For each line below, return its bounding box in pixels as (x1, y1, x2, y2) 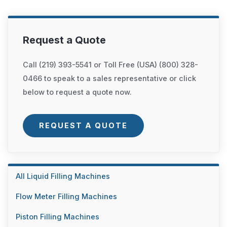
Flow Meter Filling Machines (15, 192, 117, 201)
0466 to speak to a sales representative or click (23, 73, 197, 83)
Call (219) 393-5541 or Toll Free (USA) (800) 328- (23, 60, 199, 69)
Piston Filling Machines (15, 212, 99, 221)
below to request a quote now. (23, 87, 132, 97)
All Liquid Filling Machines (15, 171, 110, 181)
